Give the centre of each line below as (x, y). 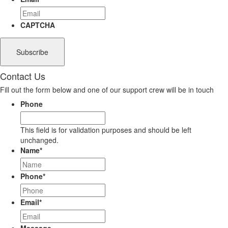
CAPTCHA (38, 25)
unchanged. (39, 140)
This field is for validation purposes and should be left (106, 130)
